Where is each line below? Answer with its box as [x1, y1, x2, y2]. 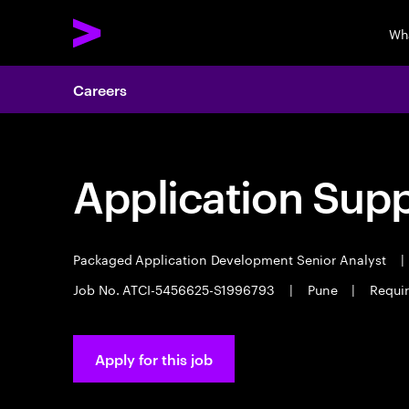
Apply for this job [95, 349, 213, 369]
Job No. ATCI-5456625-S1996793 [73, 278, 278, 299]
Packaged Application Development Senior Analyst [73, 248, 390, 268]
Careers [73, 79, 127, 100]
